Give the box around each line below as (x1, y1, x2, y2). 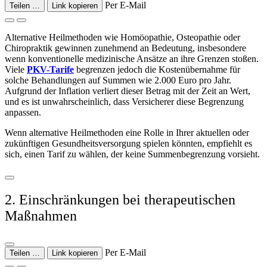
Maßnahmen (5, 207, 77, 223)
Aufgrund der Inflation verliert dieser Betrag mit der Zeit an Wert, (5, 85, 250, 96)
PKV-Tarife (27, 64, 74, 74)
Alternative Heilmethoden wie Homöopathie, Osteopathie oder (5, 32, 240, 42)
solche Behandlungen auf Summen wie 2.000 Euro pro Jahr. (5, 74, 231, 85)
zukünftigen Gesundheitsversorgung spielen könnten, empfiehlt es (5, 138, 252, 148)
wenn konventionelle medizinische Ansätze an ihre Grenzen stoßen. (5, 53, 259, 64)
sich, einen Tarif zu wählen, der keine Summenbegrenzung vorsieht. (5, 148, 260, 159)
